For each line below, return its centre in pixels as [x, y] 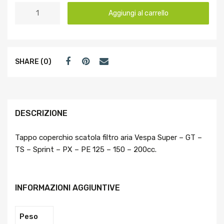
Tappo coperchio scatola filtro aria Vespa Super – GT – [108, 137]
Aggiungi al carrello [138, 13]
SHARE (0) [33, 62]
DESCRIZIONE [41, 113]
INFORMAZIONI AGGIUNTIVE [67, 188]
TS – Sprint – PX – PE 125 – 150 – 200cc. [86, 149]
